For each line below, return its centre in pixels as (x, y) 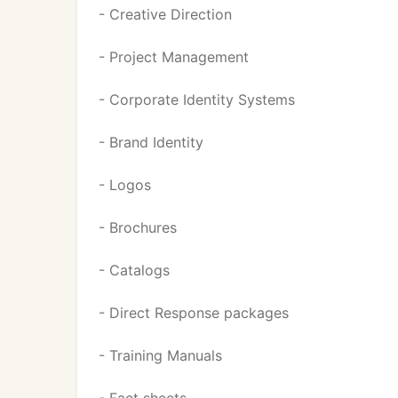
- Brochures (138, 227)
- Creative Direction (165, 14)
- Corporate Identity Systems (197, 99)
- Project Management (174, 57)
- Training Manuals (160, 355)
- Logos (125, 185)
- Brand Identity (151, 142)
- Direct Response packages (194, 313)
